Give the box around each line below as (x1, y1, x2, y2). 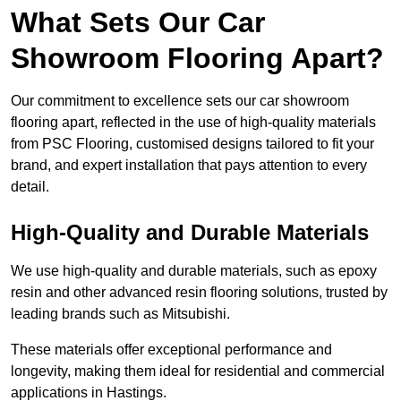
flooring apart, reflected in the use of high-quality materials (11, 115, 376, 131)
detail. (11, 179, 49, 195)
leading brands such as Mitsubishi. (11, 306, 230, 322)
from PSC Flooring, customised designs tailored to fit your (11, 136, 374, 152)
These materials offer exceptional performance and (11, 342, 332, 358)
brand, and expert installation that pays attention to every (11, 158, 367, 174)
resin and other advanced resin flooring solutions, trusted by (11, 285, 388, 301)
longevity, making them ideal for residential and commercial (11, 363, 385, 380)
